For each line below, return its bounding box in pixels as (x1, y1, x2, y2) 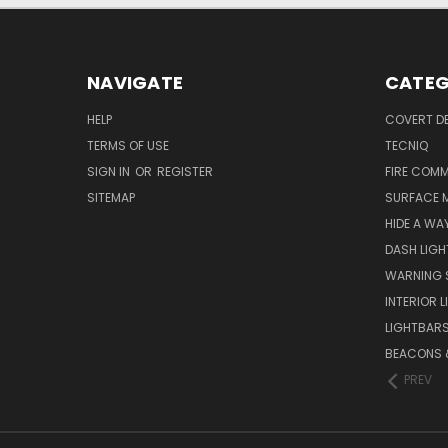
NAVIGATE (87, 69, 183, 95)
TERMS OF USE (87, 136, 169, 154)
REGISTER (157, 162, 213, 180)
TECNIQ (384, 136, 428, 154)
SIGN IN (87, 162, 133, 180)
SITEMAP (87, 188, 135, 206)
